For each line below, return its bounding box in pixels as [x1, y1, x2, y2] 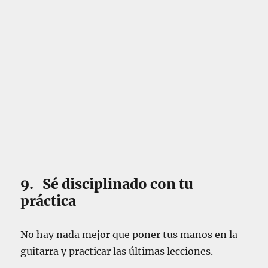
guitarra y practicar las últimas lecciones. [20, 245, 214, 258]
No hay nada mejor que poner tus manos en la [20, 229, 238, 241]
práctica [20, 192, 77, 210]
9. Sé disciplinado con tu [20, 175, 194, 193]
